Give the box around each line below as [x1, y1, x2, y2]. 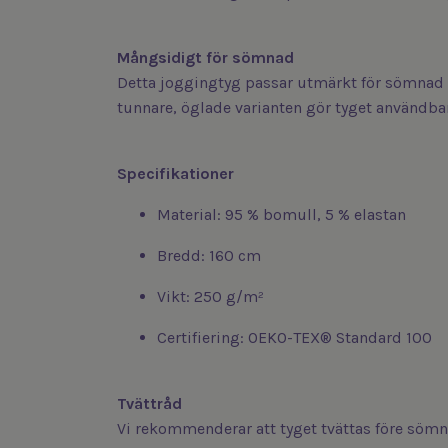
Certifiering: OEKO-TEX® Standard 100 [157, 328, 432, 348]
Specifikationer [117, 164, 234, 184]
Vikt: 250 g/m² [157, 287, 264, 307]
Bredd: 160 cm [157, 246, 261, 266]
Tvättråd [117, 394, 182, 414]
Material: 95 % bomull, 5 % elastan [157, 205, 406, 225]
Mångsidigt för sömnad [117, 48, 294, 68]
